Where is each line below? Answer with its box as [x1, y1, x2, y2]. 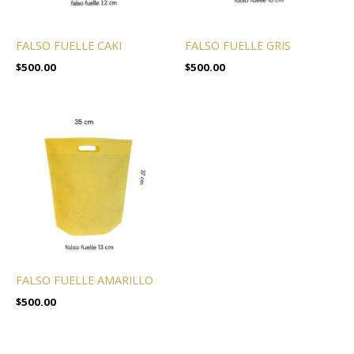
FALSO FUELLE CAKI [16, 37, 122, 54]
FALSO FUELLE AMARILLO [16, 272, 153, 288]
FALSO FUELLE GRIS [185, 37, 291, 54]
